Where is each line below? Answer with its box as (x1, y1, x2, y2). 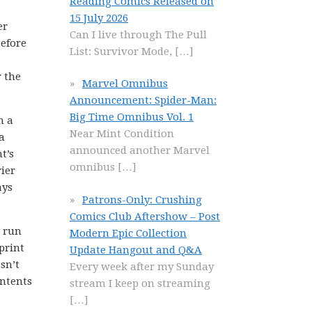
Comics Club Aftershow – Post (70, 210, 220, 223)
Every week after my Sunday (70, 260, 214, 273)
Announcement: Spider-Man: (70, 94, 217, 107)
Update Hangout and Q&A (70, 243, 202, 256)
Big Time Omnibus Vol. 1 (70, 111, 194, 123)
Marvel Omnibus (82, 77, 168, 90)
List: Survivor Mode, (70, 45, 175, 58)
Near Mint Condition (70, 127, 174, 140)
